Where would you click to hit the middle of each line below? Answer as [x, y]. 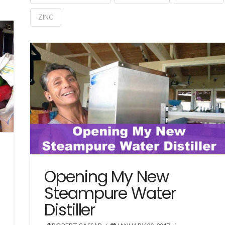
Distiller [70, 209]
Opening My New [106, 176]
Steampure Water [110, 193]
